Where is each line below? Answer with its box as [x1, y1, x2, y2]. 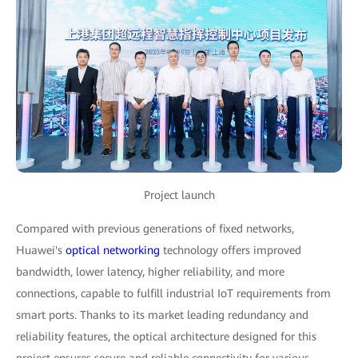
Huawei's [16, 244, 66, 257]
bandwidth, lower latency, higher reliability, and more [16, 265, 284, 278]
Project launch [143, 189, 215, 201]
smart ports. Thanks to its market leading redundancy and [16, 308, 308, 321]
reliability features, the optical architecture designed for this [16, 330, 316, 343]
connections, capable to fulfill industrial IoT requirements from [16, 287, 331, 300]
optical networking [66, 244, 160, 257]
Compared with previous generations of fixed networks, [16, 222, 294, 235]
